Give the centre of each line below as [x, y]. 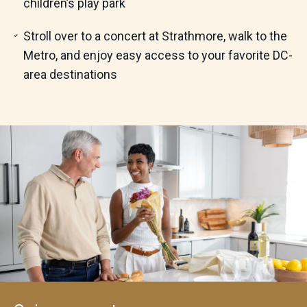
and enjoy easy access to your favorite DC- [175, 56]
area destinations [70, 75]
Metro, [40, 56]
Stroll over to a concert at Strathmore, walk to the [155, 36]
